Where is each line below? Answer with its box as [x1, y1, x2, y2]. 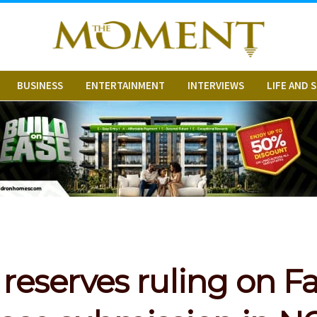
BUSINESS [17, 79, 63, 92]
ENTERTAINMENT [86, 79, 165, 92]
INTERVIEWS [188, 79, 244, 92]
